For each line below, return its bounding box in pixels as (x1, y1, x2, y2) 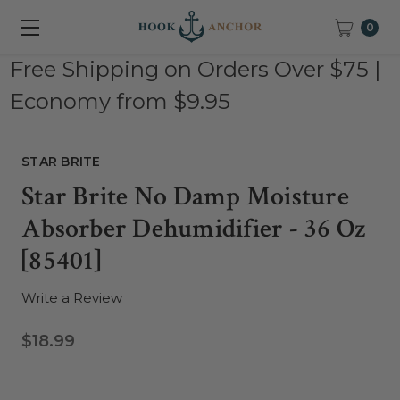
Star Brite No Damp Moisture (21, 179, 349, 214)
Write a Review (21, 289, 122, 306)
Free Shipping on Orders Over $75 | (9, 56, 380, 82)
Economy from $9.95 (9, 88, 230, 114)
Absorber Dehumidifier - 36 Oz (21, 212, 367, 246)
